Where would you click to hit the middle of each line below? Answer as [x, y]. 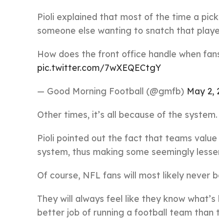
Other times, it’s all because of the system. [127, 114]
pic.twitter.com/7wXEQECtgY [99, 67]
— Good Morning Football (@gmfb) [112, 91]
